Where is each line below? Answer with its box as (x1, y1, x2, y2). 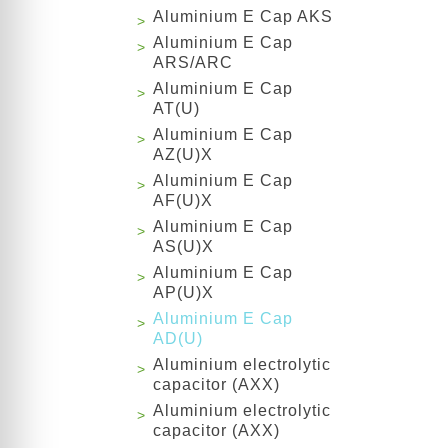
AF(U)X (153, 192, 213, 210)
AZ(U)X (153, 146, 213, 164)
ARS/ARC (153, 54, 233, 72)
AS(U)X (153, 238, 214, 256)
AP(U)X (153, 284, 214, 302)
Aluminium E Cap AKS (153, 8, 333, 26)
